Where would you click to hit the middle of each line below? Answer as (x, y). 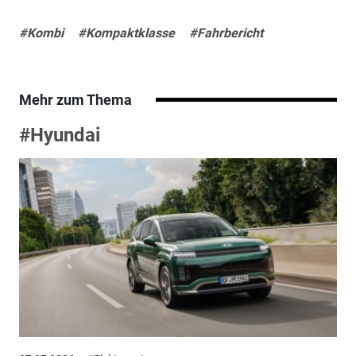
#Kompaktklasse (126, 33)
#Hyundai (59, 135)
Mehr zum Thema (75, 99)
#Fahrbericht (226, 33)
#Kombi (41, 33)
